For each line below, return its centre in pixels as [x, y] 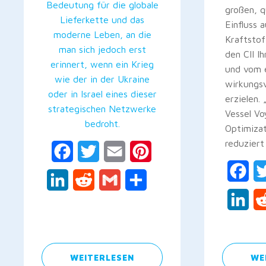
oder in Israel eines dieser [102, 94]
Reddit [109, 180]
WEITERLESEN [102, 257]
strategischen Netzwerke [102, 109]
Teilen [159, 180]
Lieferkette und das [102, 20]
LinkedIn [85, 180]
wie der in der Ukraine [102, 79]
